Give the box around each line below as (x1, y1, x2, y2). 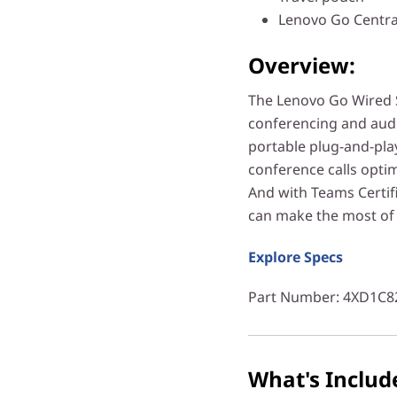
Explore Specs (248, 246, 343, 267)
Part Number (248, 286, 336, 307)
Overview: (248, 50, 355, 80)
